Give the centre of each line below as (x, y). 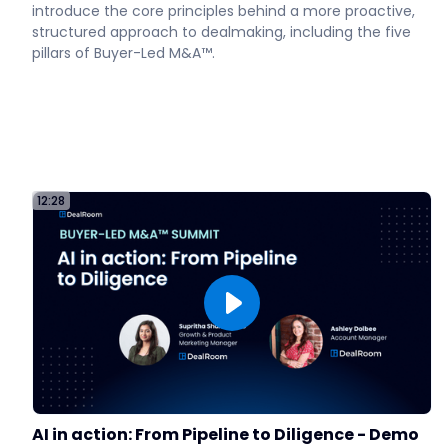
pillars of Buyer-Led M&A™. (123, 53)
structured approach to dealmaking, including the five (221, 32)
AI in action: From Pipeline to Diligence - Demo (225, 434)
